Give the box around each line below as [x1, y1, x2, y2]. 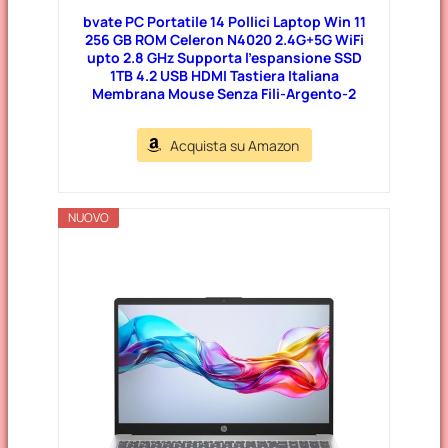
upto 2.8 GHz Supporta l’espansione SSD [86, 47, 362, 67]
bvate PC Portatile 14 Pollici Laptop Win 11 [82, 11, 366, 31]
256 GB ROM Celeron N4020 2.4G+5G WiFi [84, 29, 364, 49]
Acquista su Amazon [169, 135, 299, 155]
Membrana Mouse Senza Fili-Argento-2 [92, 83, 356, 103]
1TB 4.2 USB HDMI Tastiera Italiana [109, 65, 339, 85]
